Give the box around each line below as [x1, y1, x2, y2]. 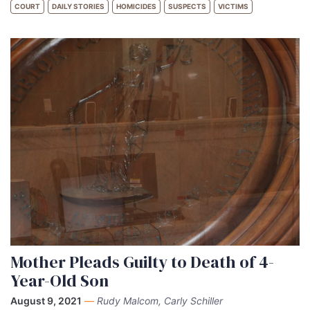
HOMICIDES [116, 2, 156, 10]
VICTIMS [218, 2, 248, 10]
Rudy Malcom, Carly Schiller [97, 295, 223, 307]
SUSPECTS [168, 2, 206, 10]
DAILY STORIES [52, 2, 104, 10]
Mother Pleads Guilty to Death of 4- [10, 250, 274, 273]
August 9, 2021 [10, 295, 82, 307]
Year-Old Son [10, 269, 109, 292]
